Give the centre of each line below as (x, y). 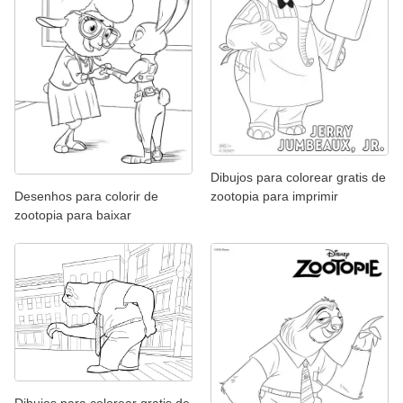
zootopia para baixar (73, 215)
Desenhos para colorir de (86, 196)
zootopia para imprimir (274, 196)
